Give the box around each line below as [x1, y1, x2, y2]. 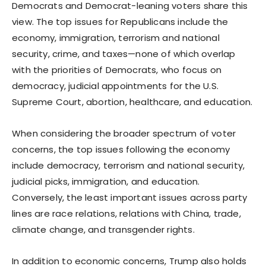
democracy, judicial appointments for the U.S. [12, 79, 219, 92]
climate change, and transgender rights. [12, 223, 195, 236]
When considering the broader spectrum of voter [12, 126, 236, 140]
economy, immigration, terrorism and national [12, 31, 220, 44]
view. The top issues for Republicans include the [12, 15, 229, 28]
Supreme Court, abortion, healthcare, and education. [12, 95, 253, 108]
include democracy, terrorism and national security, [12, 159, 245, 172]
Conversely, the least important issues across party [12, 191, 248, 204]
